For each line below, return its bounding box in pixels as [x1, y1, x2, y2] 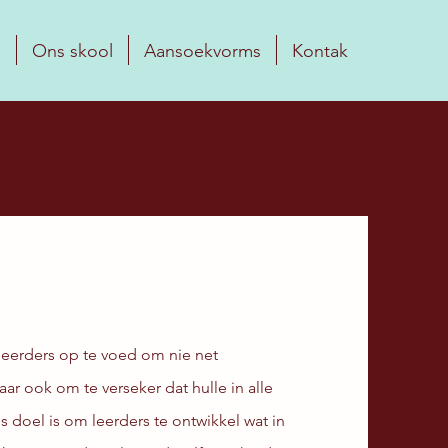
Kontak [292, 40, 348, 62]
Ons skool [32, 40, 113, 62]
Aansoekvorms [144, 40, 261, 62]
